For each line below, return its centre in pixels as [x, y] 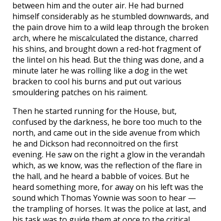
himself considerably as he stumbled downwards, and [110, 17]
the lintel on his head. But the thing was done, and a [108, 60]
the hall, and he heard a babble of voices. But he [101, 176]
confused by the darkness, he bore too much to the [107, 122]
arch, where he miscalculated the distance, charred [105, 38]
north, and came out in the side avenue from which [106, 133]
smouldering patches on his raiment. [80, 92]
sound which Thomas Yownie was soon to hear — [104, 198]
